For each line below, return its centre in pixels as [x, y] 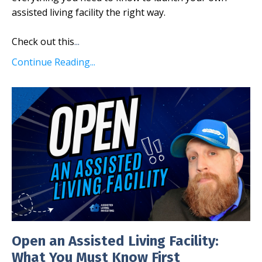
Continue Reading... [54, 62]
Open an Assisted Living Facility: [115, 241]
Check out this [43, 41]
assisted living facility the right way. [89, 12]
